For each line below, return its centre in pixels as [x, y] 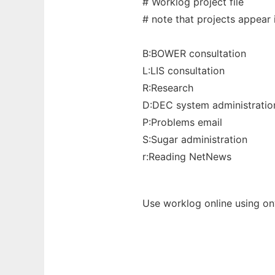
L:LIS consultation [184, 71]
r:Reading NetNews [187, 157]
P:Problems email [182, 122]
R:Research [168, 88]
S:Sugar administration [195, 139]
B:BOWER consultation [194, 53]
